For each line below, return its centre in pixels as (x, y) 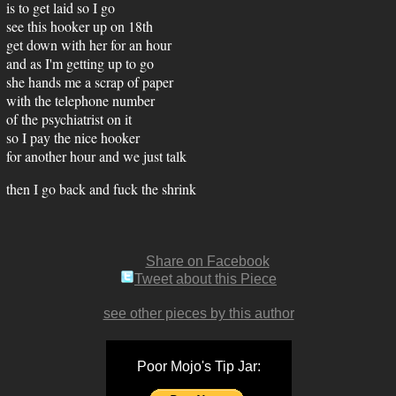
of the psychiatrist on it (69, 119)
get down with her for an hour (89, 45)
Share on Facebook (207, 261)
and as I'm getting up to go (80, 63)
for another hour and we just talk (96, 156)
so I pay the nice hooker (73, 137)
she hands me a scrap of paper (90, 82)
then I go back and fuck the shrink (101, 189)
